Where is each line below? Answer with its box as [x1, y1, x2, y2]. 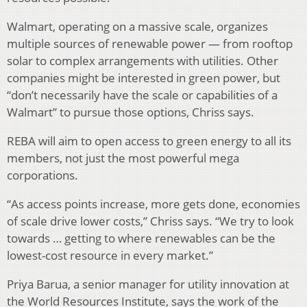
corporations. [7, 167, 78, 183]
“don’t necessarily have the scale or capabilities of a [7, 86, 278, 103]
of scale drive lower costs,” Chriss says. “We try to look [7, 212, 294, 229]
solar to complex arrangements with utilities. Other [7, 52, 278, 69]
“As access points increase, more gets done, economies [7, 195, 300, 212]
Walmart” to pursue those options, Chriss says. [7, 103, 254, 120]
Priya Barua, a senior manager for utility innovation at [7, 275, 289, 292]
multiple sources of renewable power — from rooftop [7, 35, 293, 51]
